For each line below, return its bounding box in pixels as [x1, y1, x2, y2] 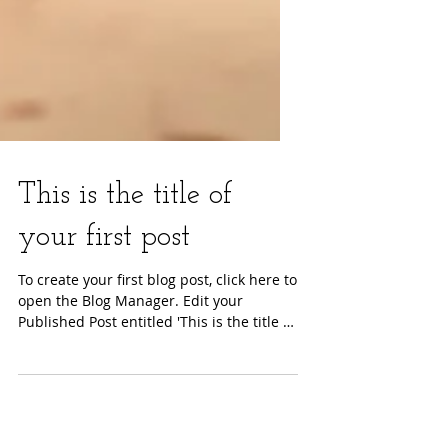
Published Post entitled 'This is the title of [18, 362, 296, 381]
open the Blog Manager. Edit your [18, 341, 183, 360]
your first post [18, 272, 190, 303]
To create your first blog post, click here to [18, 320, 297, 339]
